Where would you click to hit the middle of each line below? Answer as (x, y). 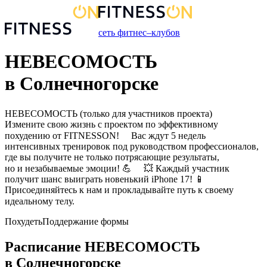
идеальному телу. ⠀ (44, 201)
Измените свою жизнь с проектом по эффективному (111, 124)
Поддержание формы (86, 221)
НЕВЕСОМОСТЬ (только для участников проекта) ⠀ (113, 113)
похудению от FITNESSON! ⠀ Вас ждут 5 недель (105, 135)
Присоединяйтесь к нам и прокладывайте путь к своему (119, 190)
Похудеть (24, 221)
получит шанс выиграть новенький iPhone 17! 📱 (105, 179)
